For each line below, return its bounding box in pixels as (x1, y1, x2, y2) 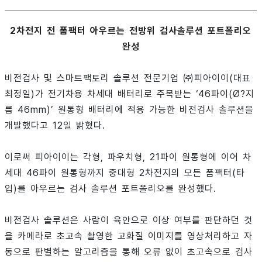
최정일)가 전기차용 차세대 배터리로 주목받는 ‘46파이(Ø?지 (5, 88, 254, 100)
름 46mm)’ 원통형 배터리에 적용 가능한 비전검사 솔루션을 (5, 104, 254, 116)
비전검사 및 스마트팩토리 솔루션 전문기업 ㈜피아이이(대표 (5, 73, 251, 84)
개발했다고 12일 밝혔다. (5, 120, 105, 132)
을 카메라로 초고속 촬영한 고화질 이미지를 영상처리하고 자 (5, 230, 253, 242)
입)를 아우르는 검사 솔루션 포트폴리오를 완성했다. (5, 183, 216, 195)
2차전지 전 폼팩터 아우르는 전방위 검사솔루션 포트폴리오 (10, 25, 251, 37)
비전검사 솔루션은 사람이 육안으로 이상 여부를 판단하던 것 (5, 215, 253, 226)
